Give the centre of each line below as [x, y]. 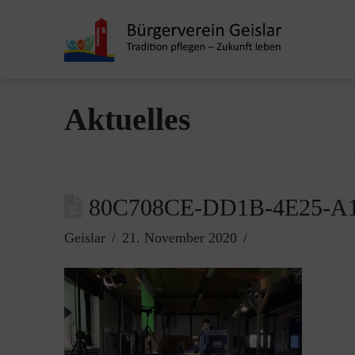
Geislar [84, 238]
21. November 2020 [179, 238]
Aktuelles [127, 119]
